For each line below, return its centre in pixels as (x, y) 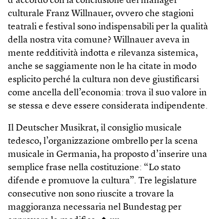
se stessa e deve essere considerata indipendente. (108, 106)
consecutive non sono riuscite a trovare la (91, 194)
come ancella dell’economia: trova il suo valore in (107, 93)
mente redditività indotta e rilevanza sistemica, (103, 53)
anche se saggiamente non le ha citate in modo (102, 66)
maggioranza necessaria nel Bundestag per (95, 207)
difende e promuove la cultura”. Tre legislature (102, 181)
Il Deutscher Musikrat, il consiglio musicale (95, 128)
